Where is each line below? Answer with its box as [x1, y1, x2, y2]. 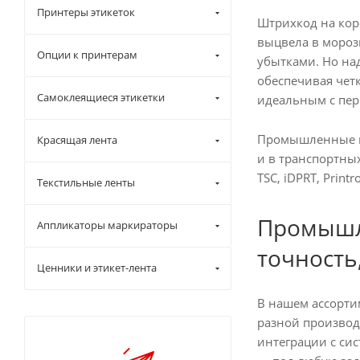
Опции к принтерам [37, 47, 137, 63]
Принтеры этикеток [37, 5, 135, 20]
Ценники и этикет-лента [37, 260, 157, 276]
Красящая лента [37, 133, 117, 148]
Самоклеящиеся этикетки [37, 90, 165, 105]
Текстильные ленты [37, 175, 135, 190]
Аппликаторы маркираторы [37, 218, 178, 233]
